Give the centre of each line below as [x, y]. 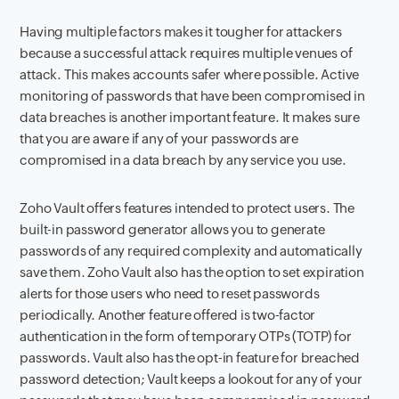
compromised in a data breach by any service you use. [183, 159]
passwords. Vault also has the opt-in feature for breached [190, 357]
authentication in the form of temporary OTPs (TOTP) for [186, 336]
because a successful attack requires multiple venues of [186, 53]
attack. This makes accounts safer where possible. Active [190, 74]
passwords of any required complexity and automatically [191, 250]
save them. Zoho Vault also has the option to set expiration [192, 272]
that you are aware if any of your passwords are [159, 138]
